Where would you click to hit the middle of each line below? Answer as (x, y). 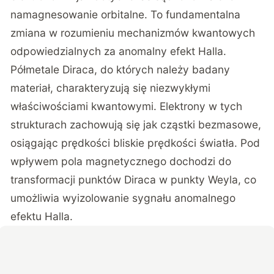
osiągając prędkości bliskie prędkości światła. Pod (135, 143)
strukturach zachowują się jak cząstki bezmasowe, (136, 125)
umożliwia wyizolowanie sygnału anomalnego (123, 198)
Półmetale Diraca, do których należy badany (120, 70)
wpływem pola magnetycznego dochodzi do (121, 161)
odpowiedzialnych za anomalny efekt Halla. (119, 51)
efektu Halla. (42, 217)
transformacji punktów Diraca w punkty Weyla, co (134, 180)
